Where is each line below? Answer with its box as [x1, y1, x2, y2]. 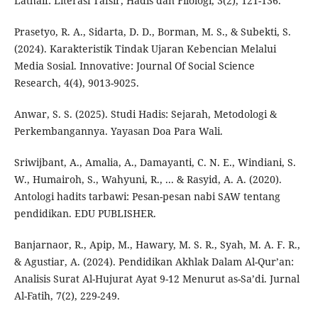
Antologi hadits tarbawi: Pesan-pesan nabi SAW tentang [13, 190, 280, 204]
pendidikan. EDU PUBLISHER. [13, 207, 156, 221]
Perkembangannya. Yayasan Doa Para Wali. [13, 124, 223, 138]
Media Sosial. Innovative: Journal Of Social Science [13, 59, 255, 73]
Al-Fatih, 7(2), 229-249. [13, 289, 120, 303]
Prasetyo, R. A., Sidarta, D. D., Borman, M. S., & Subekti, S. [13, 25, 291, 39]
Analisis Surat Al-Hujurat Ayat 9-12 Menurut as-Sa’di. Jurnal [13, 272, 300, 286]
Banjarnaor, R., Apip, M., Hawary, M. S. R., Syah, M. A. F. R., [13, 238, 300, 252]
